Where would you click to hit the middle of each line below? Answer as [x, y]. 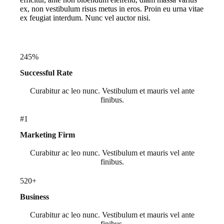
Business [34, 197]
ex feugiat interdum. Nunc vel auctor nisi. [85, 18]
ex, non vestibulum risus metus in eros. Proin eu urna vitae [111, 9]
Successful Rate [46, 73]
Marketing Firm [47, 135]
